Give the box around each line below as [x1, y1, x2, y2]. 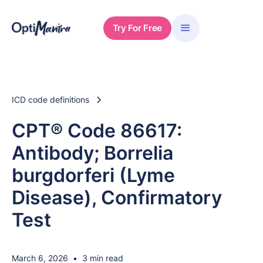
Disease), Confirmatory [12, 186, 222, 209]
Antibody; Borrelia [12, 141, 173, 164]
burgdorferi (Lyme [12, 164, 175, 187]
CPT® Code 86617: [12, 119, 182, 142]
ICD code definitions [12, 95, 89, 104]
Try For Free [112, 22, 162, 33]
